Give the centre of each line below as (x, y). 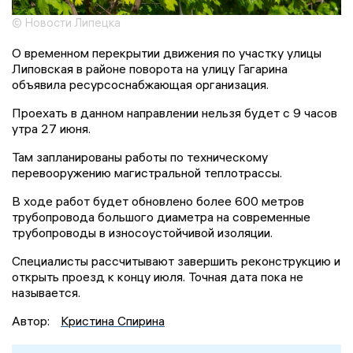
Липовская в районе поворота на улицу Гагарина (150, 69)
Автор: (32, 321)
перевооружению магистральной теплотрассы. (147, 173)
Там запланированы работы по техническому (140, 157)
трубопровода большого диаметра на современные (161, 217)
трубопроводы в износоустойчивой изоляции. (142, 233)
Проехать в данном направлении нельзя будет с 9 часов (175, 113)
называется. (46, 293)
